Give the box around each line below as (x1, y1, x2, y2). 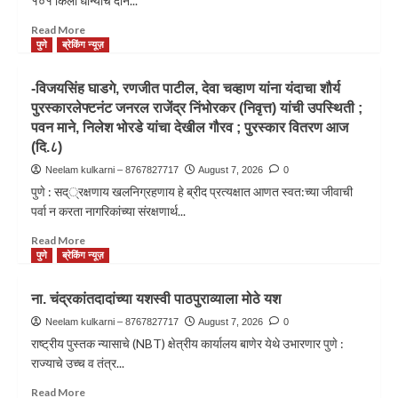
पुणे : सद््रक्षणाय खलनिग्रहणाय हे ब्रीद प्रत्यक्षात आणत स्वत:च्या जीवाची (31, 184, 353, 200)
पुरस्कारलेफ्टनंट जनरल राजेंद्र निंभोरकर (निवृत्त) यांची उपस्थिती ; (31, 100, 362, 116)
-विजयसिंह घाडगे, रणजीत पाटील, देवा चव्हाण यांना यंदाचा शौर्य (31, 81, 340, 97)
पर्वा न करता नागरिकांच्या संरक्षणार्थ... (31, 203, 186, 219)
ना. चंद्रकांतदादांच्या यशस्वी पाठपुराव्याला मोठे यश (31, 291, 281, 307)
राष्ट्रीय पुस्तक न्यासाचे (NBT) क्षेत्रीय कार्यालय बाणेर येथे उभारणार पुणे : (31, 336, 344, 352)
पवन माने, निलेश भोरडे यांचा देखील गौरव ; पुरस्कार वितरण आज (31, 120, 348, 136)
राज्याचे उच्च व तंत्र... (31, 355, 124, 371)
